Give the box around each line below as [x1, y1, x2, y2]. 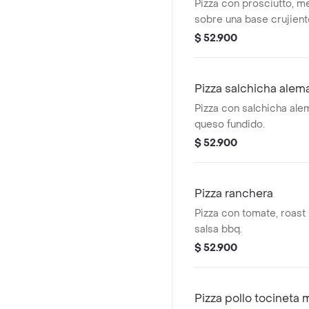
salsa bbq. [195, 223, 242, 236]
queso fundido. [195, 118, 265, 131]
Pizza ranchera [195, 186, 273, 201]
